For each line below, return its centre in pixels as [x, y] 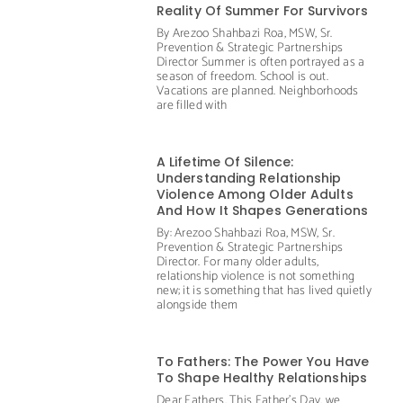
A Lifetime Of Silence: [225, 161]
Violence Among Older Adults [255, 194]
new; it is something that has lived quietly [264, 291]
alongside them [197, 305]
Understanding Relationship [249, 178]
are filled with [192, 105]
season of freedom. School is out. [242, 76]
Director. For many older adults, [237, 262]
